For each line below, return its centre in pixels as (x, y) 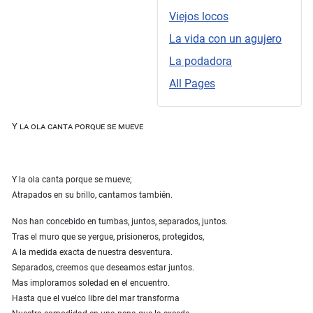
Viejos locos (199, 17)
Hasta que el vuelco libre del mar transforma (96, 299)
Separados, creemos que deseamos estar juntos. (103, 268)
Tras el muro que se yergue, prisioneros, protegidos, (108, 237)
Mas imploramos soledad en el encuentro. (91, 283)
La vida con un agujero (225, 39)
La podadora (201, 61)
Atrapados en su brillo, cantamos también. (92, 195)
